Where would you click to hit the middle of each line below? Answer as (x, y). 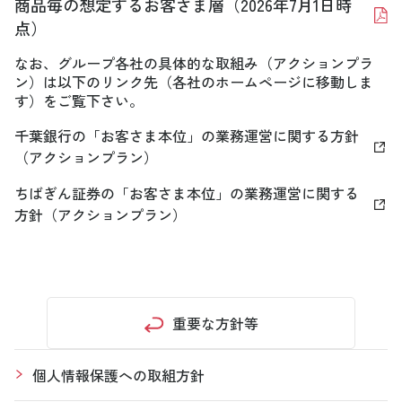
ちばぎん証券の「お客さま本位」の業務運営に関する (187, 192)
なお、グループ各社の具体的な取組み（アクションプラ (194, 62)
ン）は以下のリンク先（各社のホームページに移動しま (194, 81)
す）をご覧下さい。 (79, 100)
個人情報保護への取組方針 (118, 375)
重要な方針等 (215, 323)
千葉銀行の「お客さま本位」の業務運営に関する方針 (187, 135)
